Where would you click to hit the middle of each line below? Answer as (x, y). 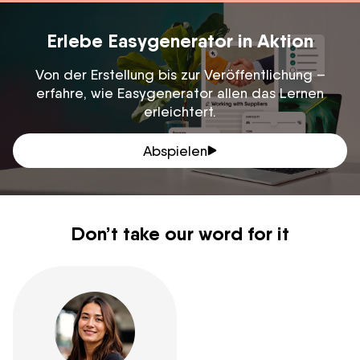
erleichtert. (180, 111)
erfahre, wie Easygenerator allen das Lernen (180, 92)
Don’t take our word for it (180, 233)
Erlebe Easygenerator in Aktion (180, 40)
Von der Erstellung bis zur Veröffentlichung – (180, 74)
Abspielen (175, 150)
